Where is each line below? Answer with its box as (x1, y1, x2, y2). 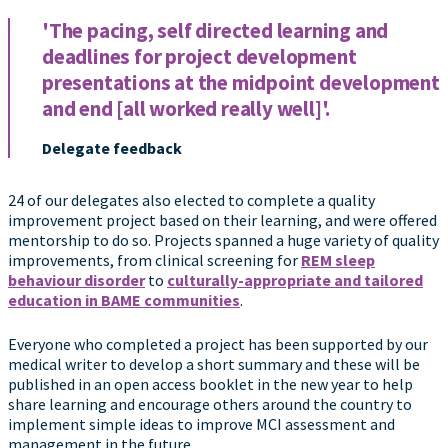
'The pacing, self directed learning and (42, 17, 389, 44)
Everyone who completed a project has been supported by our (8, 334, 428, 354)
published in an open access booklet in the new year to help (8, 374, 413, 394)
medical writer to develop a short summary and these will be (8, 354, 420, 374)
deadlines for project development (42, 43, 357, 70)
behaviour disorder (8, 270, 145, 290)
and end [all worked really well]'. (42, 95, 331, 122)
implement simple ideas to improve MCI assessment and (8, 414, 395, 434)
